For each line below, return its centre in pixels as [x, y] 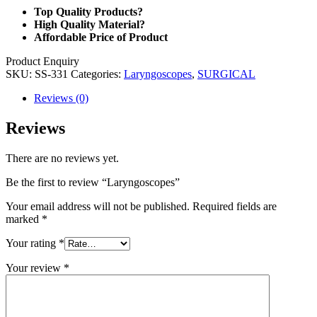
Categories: [97, 74]
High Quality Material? [90, 24]
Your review [35, 267]
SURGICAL [226, 74]
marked [24, 219]
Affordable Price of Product [101, 37]
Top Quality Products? [88, 11]
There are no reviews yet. [62, 158]
